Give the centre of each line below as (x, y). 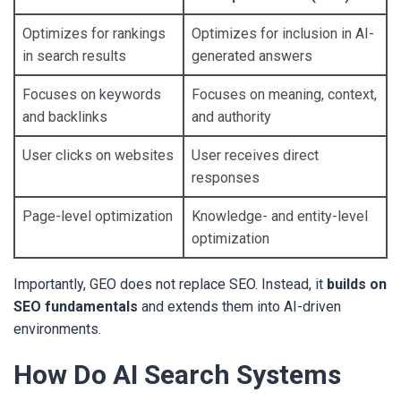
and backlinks (65, 117)
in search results (74, 56)
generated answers (252, 56)
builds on (357, 284)
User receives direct (255, 155)
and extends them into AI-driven (239, 307)
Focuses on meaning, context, (284, 94)
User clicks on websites (98, 155)
